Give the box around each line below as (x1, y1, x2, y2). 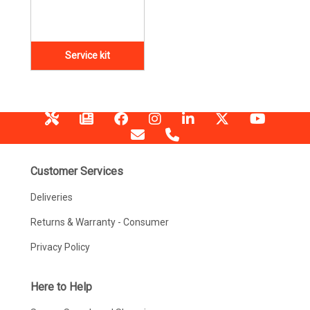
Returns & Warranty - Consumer (30, 217, 169, 228)
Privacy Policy (30, 241, 90, 253)
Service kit (64, 50, 110, 62)
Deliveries (30, 192, 73, 203)
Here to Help (30, 280, 92, 294)
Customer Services (30, 165, 123, 179)
